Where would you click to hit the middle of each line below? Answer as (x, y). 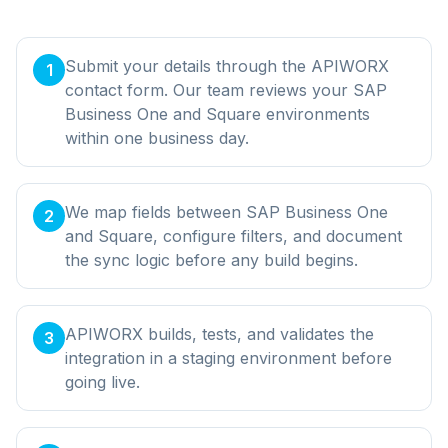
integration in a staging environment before (228, 357)
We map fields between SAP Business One (226, 211)
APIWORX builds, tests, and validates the (219, 333)
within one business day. (157, 137)
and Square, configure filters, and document (233, 235)
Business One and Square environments (217, 113)
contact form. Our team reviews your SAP (226, 89)
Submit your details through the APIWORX (227, 65)
